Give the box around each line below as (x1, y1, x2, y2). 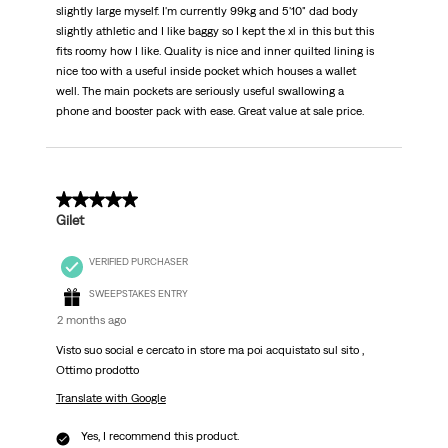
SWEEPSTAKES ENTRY (88, 288, 188, 300)
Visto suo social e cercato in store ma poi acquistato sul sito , (55, 343, 364, 358)
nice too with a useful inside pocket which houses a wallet (55, 64, 356, 79)
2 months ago (56, 313, 126, 328)
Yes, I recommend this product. (80, 429, 239, 444)
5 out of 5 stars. (55, 191, 165, 210)
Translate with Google (55, 391, 166, 406)
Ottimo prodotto (55, 363, 139, 378)
